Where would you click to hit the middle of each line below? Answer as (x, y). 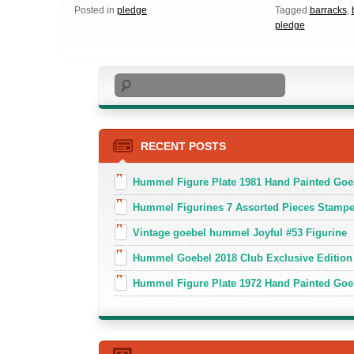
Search (130, 81)
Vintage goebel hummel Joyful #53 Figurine (240, 233)
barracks (328, 10)
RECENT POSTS (184, 147)
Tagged (291, 10)
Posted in (95, 10)
